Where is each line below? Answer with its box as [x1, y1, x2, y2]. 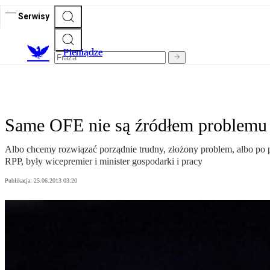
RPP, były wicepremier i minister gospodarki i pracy [5, 156, 202, 167]
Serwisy [18, 11, 49, 21]
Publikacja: [5, 177, 34, 184]
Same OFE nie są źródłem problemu [5, 115, 267, 136]
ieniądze [69, 46, 102, 58]
